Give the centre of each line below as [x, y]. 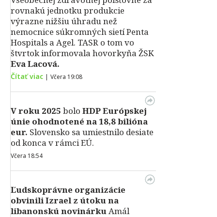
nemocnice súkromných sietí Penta [80, 32]
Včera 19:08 [66, 77]
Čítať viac [27, 76]
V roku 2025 [36, 111]
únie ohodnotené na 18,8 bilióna [79, 121]
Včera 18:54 [27, 156]
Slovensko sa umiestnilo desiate [92, 132]
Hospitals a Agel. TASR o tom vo [72, 42]
